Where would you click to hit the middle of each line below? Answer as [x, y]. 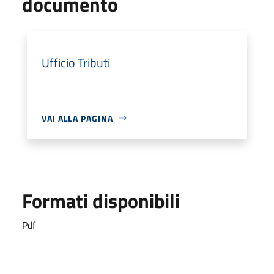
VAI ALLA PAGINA [77, 118]
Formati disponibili [101, 200]
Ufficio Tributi [76, 62]
